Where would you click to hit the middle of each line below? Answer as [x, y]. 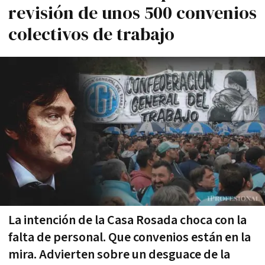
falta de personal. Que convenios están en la [130, 237]
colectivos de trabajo [91, 34]
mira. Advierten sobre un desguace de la [119, 254]
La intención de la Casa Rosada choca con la [127, 220]
